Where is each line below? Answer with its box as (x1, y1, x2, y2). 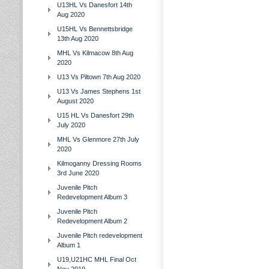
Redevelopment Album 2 (57, 217, 127, 225)
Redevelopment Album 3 (57, 193, 127, 201)
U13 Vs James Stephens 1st (57, 88, 141, 95)
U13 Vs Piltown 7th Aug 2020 (57, 73, 141, 80)
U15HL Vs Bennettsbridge (57, 25, 133, 32)
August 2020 (57, 97, 94, 104)
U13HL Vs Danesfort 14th (57, 1, 132, 8)
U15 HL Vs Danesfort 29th (57, 112, 134, 119)
